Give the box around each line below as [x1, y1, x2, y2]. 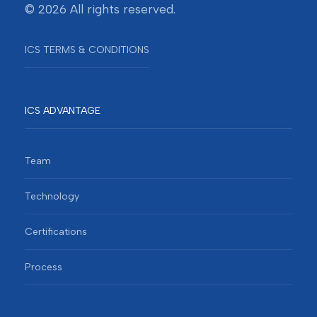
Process [25, 261, 62, 274]
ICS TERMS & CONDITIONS [25, 43, 149, 56]
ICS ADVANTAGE [25, 105, 100, 117]
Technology [25, 190, 79, 203]
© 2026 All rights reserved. [25, 2, 175, 17]
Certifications [25, 226, 87, 238]
